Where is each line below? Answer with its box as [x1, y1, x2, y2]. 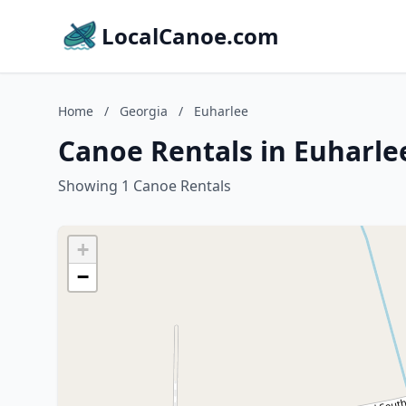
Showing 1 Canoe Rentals [58, 176, 231, 196]
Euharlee [194, 102, 248, 120]
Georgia [120, 102, 168, 120]
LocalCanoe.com [101, 21, 279, 51]
